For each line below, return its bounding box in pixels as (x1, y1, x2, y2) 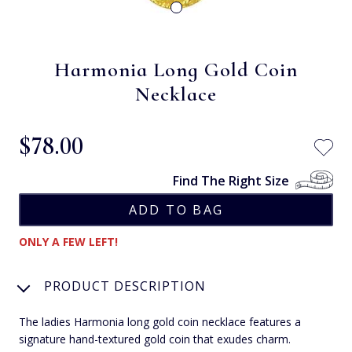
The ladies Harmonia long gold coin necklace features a (19, 313, 301, 329)
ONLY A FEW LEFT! (19, 233, 118, 249)
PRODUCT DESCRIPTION (44, 277, 206, 295)
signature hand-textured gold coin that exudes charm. (19, 331, 291, 346)
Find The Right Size (173, 171, 289, 189)
